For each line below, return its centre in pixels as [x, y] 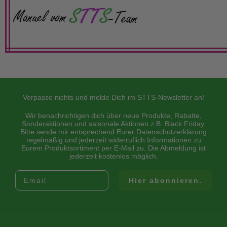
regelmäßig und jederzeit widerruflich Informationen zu [113, 140]
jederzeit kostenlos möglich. [113, 156]
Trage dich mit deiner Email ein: [85, 174]
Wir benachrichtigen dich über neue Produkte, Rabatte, [113, 115]
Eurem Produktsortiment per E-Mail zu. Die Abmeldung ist [113, 148]
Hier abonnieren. [165, 180]
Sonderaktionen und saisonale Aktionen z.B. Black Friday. [113, 123]
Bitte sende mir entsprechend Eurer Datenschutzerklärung [113, 131]
